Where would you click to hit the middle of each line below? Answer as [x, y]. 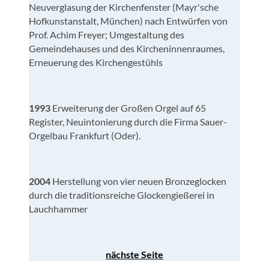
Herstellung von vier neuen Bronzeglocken [139, 181]
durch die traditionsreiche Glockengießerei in [122, 195]
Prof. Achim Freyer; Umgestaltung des [107, 34]
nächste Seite [134, 254]
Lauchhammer [58, 208]
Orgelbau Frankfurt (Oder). [85, 135]
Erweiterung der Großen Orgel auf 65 [129, 107]
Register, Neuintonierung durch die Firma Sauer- [128, 121]
